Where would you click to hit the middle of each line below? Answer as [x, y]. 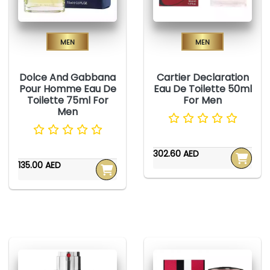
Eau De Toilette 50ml [202, 89]
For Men [202, 101]
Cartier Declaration [202, 78]
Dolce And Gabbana [67, 78]
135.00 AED [39, 165]
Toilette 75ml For [67, 101]
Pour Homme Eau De [67, 89]
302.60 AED [176, 154]
